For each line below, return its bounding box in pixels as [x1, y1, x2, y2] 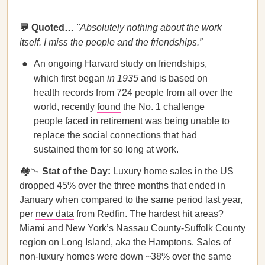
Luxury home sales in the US [111, 166, 234, 176]
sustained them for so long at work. [34, 144, 179, 154]
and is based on [138, 73, 208, 83]
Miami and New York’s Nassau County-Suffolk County [20, 223, 245, 233]
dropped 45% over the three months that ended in [20, 180, 225, 190]
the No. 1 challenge [121, 102, 205, 112]
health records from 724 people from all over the [34, 88, 233, 98]
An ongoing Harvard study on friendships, [34, 59, 207, 69]
